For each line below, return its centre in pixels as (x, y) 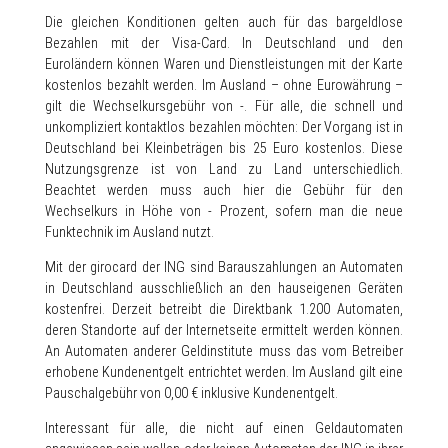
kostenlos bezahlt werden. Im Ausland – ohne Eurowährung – (224, 85)
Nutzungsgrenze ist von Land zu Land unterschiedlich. (224, 169)
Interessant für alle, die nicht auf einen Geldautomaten (224, 428)
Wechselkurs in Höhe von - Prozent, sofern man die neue (224, 211)
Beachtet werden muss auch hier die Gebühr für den (224, 190)
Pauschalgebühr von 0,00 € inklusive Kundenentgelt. (191, 393)
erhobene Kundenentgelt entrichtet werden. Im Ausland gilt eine (224, 372)
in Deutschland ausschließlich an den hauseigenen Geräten (224, 288)
